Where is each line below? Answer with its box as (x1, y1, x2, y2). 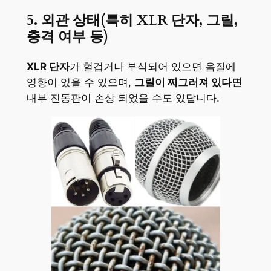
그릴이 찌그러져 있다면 (134, 76, 242, 89)
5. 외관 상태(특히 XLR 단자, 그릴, (26, 11, 238, 30)
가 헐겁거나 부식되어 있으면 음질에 (69, 60, 236, 73)
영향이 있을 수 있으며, (26, 76, 134, 89)
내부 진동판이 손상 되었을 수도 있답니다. (26, 92, 220, 105)
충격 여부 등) (26, 27, 108, 47)
